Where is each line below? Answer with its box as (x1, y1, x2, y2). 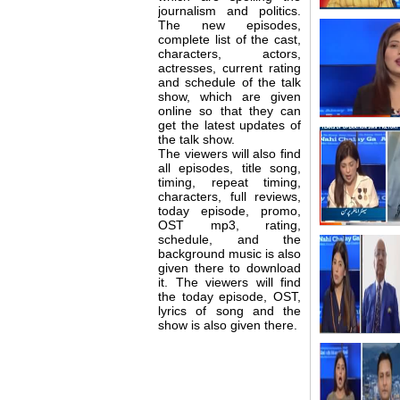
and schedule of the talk (158, 74, 301, 89)
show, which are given (158, 88, 301, 104)
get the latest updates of (158, 117, 301, 132)
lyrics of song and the (158, 303, 301, 318)
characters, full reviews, (158, 188, 301, 204)
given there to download (158, 260, 301, 275)
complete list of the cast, (158, 31, 301, 46)
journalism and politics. (158, 3, 301, 18)
